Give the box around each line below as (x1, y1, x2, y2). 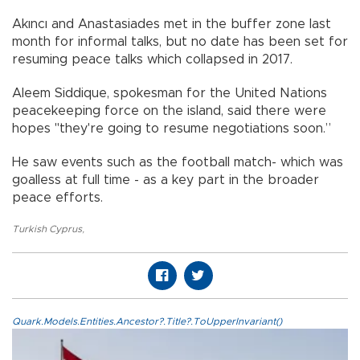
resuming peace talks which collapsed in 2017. (12, 52, 292, 66)
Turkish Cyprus (12, 223, 82, 234)
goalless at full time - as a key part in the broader (12, 173, 319, 186)
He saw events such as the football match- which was (12, 155, 343, 169)
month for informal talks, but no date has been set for (12, 35, 348, 48)
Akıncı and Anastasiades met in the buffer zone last (12, 17, 331, 31)
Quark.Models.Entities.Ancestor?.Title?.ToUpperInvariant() (12, 316, 282, 326)
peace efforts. (12, 190, 103, 204)
